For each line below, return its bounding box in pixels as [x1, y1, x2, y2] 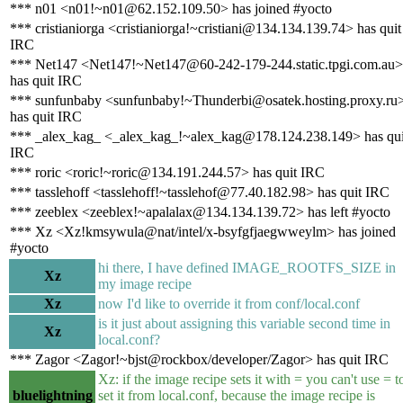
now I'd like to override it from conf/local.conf [98, 295, 360, 311]
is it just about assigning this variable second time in [98, 315, 390, 331]
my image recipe [98, 275, 192, 291]
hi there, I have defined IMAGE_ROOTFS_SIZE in [98, 259, 396, 275]
